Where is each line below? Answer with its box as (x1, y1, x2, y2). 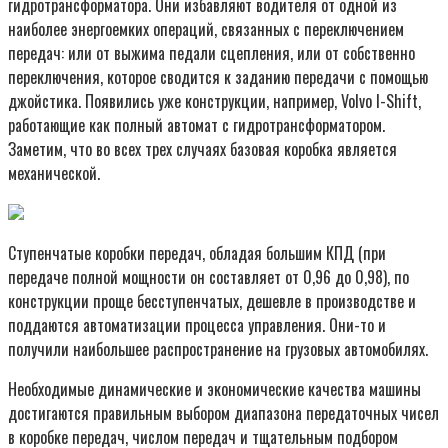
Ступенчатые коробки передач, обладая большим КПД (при (8, 240, 386, 265)
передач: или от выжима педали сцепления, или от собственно (8, 40, 415, 65)
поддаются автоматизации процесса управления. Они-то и (8, 312, 386, 337)
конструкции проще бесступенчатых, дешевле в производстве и (8, 288, 416, 313)
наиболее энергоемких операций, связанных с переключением (8, 16, 404, 41)
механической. (8, 160, 100, 185)
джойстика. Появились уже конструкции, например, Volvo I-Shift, (8, 88, 421, 113)
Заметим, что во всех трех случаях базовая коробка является (8, 136, 397, 161)
